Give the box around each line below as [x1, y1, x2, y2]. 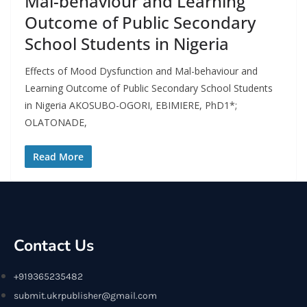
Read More [33, 150, 84, 163]
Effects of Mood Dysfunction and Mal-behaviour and [25, 64, 258, 77]
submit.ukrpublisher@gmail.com [14, 290, 157, 302]
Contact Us [14, 235, 94, 256]
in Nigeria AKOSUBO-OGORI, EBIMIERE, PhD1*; [25, 99, 237, 112]
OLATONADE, [25, 116, 87, 129]
